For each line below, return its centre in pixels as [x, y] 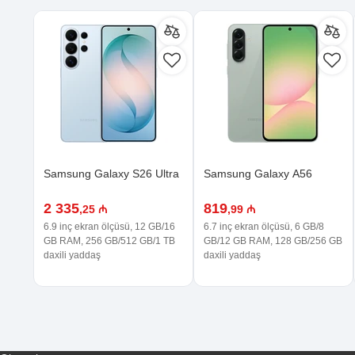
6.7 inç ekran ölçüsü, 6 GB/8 [264, 226]
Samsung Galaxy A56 [258, 174]
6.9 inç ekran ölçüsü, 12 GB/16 [109, 226]
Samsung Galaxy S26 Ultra [111, 174]
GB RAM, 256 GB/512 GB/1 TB [109, 240]
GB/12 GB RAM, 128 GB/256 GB [273, 240]
